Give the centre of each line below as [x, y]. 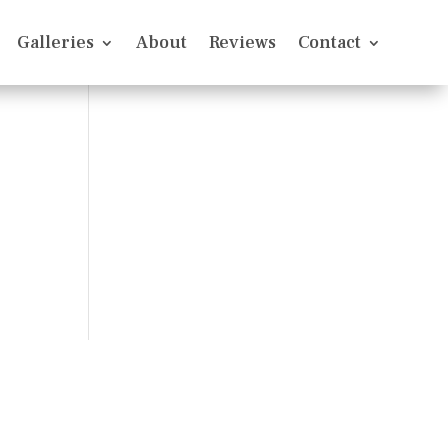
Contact [329, 42]
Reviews [242, 42]
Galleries [55, 42]
